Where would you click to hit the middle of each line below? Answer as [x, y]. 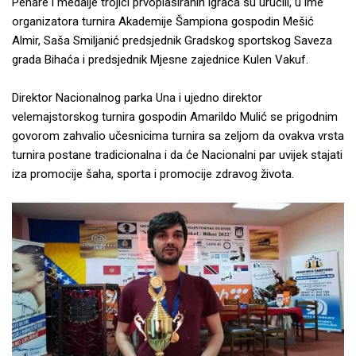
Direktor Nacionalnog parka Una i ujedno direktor [137, 97]
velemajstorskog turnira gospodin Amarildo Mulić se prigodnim [175, 116]
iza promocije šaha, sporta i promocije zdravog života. [153, 174]
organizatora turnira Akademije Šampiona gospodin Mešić [163, 21]
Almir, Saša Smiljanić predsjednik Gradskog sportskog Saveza [172, 40]
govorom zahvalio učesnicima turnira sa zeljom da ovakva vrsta [178, 135]
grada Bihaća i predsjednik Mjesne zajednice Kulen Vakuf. [160, 59]
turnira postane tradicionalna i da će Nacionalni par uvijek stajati [177, 155]
